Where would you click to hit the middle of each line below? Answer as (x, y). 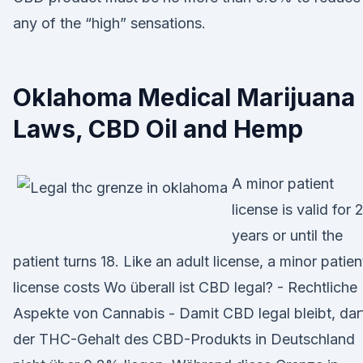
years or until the (287, 235)
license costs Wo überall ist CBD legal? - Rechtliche (185, 287)
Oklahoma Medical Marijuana (184, 97)
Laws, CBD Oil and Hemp (158, 129)
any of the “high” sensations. (109, 23)
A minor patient (283, 184)
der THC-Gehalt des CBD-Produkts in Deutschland (184, 339)
